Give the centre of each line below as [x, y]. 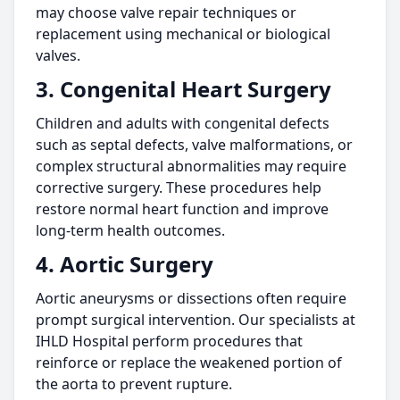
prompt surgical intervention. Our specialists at [196, 320]
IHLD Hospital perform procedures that [169, 341]
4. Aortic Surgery [125, 264]
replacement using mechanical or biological [183, 34]
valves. [58, 55]
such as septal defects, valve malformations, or [194, 145]
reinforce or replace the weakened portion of [189, 362]
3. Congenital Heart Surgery [183, 89]
